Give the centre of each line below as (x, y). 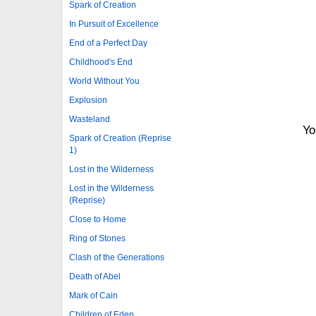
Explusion (88, 100)
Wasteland (90, 119)
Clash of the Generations (117, 257)
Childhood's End (101, 62)
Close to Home (98, 219)
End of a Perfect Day (108, 43)
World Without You (104, 81)
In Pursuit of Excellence (114, 24)
